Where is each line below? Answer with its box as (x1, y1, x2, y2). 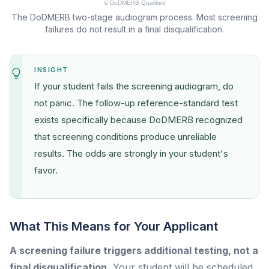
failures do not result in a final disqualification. (45, 23, 224, 34)
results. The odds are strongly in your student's (34, 147, 228, 159)
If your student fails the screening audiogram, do (34, 80, 234, 92)
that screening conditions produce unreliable (34, 130, 217, 142)
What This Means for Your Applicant (10, 219, 218, 234)
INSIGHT (34, 65, 68, 74)
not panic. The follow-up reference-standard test (34, 97, 238, 109)
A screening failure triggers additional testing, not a (10, 244, 258, 256)
